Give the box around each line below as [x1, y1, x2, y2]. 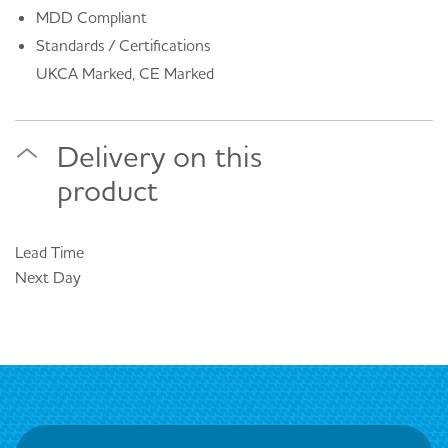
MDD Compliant [35, 6, 147, 27]
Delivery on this [57, 138, 262, 175]
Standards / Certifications [35, 34, 211, 55]
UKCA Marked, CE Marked [35, 62, 214, 83]
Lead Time [15, 242, 84, 263]
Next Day [15, 267, 81, 288]
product [57, 172, 158, 209]
